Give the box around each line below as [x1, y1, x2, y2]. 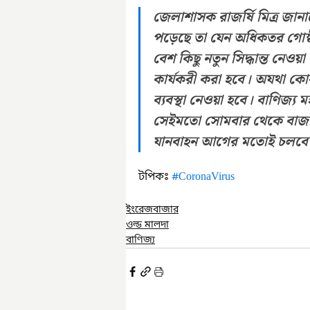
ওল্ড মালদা [126, 219, 169, 232]
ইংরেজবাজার [126, 203, 179, 217]
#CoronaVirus [172, 170, 235, 185]
